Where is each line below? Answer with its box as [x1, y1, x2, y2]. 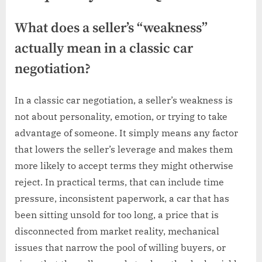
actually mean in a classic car [15, 40, 193, 58]
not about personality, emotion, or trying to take [15, 110, 227, 122]
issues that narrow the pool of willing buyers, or [15, 241, 226, 253]
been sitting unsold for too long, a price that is [15, 208, 219, 220]
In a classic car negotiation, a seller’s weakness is [15, 94, 233, 106]
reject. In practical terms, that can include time [15, 175, 224, 188]
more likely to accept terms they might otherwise [15, 159, 233, 171]
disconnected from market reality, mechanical [15, 225, 219, 237]
